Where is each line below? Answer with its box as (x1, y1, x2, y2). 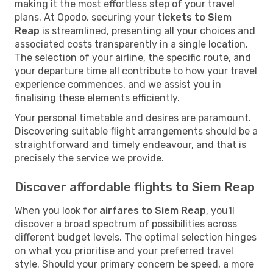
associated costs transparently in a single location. (15, 38, 248, 50)
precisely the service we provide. (15, 152, 164, 164)
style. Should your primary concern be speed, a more (15, 258, 254, 270)
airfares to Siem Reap (99, 204, 206, 216)
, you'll (206, 204, 235, 216)
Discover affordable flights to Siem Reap (15, 179, 255, 194)
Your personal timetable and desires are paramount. (15, 112, 251, 124)
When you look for (15, 204, 99, 216)
